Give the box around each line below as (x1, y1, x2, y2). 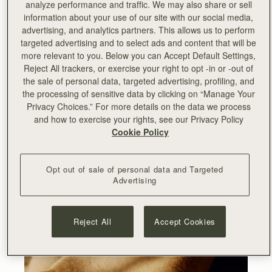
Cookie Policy (111, 125, 169, 138)
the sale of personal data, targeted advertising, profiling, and (22, 74, 254, 87)
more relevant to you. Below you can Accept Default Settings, (21, 49, 256, 61)
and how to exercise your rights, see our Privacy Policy (33, 112, 243, 125)
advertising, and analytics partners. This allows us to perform (22, 23, 256, 36)
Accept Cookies (154, 215, 216, 227)
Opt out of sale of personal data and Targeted (46, 163, 223, 175)
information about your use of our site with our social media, (24, 10, 254, 23)
